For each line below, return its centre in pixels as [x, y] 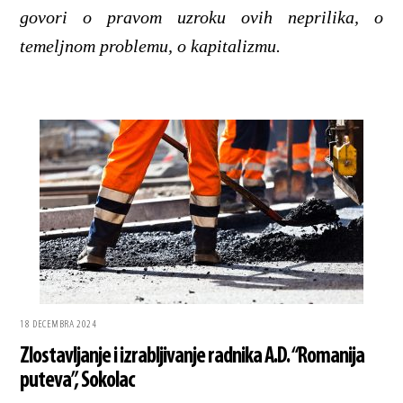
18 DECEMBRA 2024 [58, 324]
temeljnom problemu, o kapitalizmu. [151, 46]
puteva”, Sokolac [77, 381]
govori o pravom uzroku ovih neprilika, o [201, 18]
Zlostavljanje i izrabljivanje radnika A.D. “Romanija [193, 356]
